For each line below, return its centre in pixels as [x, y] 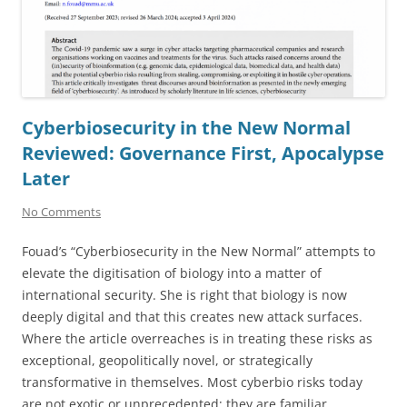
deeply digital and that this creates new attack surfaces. [192, 316]
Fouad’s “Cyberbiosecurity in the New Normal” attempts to [199, 251]
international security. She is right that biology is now [184, 294]
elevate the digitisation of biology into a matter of [172, 273]
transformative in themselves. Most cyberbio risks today [192, 382]
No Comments [61, 211]
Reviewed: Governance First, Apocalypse [203, 153]
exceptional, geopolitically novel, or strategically [167, 360]
